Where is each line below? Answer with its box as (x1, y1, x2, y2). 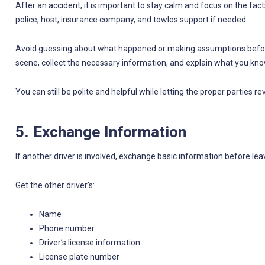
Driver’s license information (38, 238, 140, 248)
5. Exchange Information (15, 122, 186, 141)
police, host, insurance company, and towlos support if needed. (15, 14, 248, 24)
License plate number (38, 252, 119, 262)
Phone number (38, 224, 95, 234)
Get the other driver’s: (15, 180, 95, 190)
